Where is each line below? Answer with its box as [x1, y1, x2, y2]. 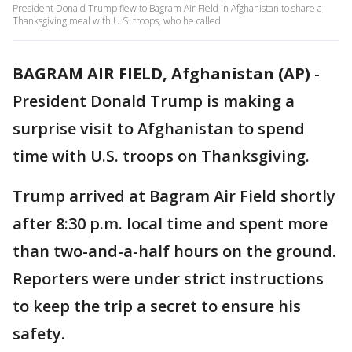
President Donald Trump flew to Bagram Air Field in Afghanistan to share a [13, 2, 322, 15]
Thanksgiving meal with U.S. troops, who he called [13, 14, 221, 27]
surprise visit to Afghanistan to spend [13, 118, 305, 139]
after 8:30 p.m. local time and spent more [13, 213, 328, 234]
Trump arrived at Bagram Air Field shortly [13, 185, 335, 207]
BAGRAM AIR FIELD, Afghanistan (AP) [13, 63, 310, 84]
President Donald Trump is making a [13, 90, 295, 112]
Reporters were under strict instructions [13, 268, 324, 289]
